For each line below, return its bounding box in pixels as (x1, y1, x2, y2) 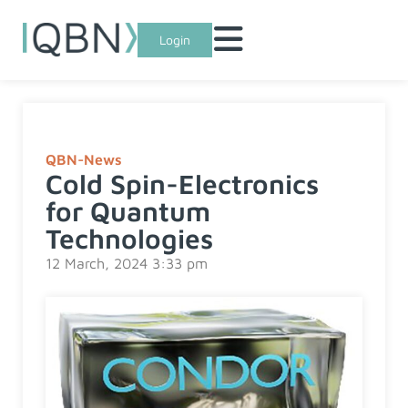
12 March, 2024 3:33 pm (46, 255, 208, 271)
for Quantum (46, 195, 210, 227)
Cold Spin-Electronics (46, 168, 319, 199)
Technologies (46, 222, 213, 254)
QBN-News (46, 151, 122, 168)
